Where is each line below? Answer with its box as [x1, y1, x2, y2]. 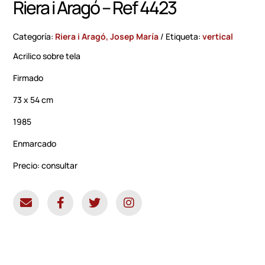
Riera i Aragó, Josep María [55, 31, 159, 43]
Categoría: [13, 31, 56, 43]
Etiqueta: [166, 31, 203, 43]
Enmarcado [13, 138, 57, 150]
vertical [202, 31, 234, 43]
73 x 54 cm [13, 94, 54, 106]
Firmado [13, 72, 44, 84]
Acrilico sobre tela [13, 50, 81, 62]
